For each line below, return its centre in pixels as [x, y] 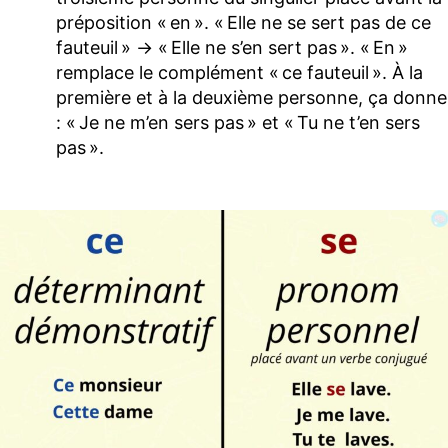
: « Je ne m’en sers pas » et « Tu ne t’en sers [238, 123]
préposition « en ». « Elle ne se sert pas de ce [243, 23]
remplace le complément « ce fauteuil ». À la [239, 73]
